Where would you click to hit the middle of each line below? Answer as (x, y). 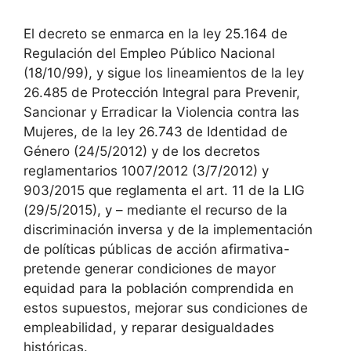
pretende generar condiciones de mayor (150, 268)
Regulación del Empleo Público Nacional (149, 53)
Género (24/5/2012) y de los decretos (142, 151)
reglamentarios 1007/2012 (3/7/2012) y (146, 170)
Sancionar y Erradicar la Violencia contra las (161, 112)
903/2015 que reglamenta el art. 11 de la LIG (164, 190)
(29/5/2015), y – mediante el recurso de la (156, 210)
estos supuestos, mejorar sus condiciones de (166, 308)
